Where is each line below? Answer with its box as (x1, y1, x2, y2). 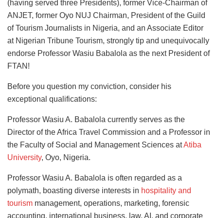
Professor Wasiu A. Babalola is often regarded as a (7, 173, 182, 182)
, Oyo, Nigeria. (41, 153, 91, 162)
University (7, 153, 41, 162)
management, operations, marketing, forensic (33, 199, 189, 207)
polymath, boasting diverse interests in (7, 186, 141, 195)
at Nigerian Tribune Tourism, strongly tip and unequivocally (7, 36, 209, 45)
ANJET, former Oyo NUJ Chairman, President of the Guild (7, 11, 205, 19)
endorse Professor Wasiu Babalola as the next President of (7, 49, 210, 57)
